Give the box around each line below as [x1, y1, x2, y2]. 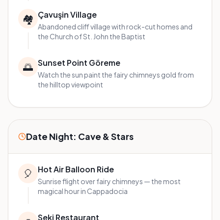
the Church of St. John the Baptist [38, 32, 145, 41]
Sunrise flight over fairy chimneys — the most [38, 177, 181, 186]
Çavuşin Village [38, 9, 97, 20]
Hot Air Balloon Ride [38, 164, 114, 175]
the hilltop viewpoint [38, 80, 103, 89]
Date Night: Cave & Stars [26, 131, 134, 142]
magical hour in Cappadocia [38, 187, 128, 196]
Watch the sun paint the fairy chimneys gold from [38, 70, 194, 80]
